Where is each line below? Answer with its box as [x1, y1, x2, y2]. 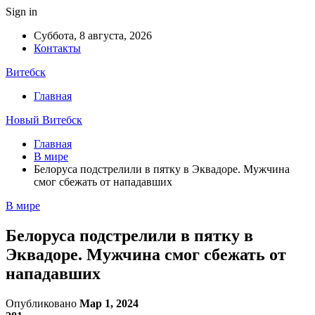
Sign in [6, 6, 37, 18]
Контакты [34, 42, 81, 54]
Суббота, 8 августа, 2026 [34, 30, 152, 41]
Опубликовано [6, 297, 79, 309]
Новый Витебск [6, 114, 82, 126]
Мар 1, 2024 [79, 297, 139, 309]
